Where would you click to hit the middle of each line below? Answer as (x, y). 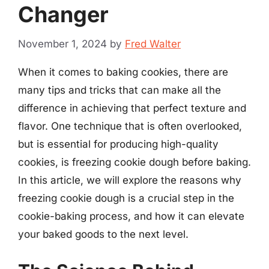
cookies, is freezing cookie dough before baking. (134, 162)
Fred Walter (153, 44)
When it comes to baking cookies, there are (123, 72)
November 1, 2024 (62, 44)
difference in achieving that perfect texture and (132, 108)
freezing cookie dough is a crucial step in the (126, 198)
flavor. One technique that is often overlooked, (130, 126)
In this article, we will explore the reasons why (130, 180)
